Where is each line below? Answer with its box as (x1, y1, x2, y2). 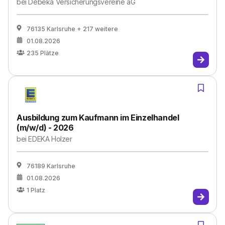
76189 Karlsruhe (27, 162, 75, 170)
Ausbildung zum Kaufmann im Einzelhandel (17, 113, 179, 123)
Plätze (40, 49, 59, 57)
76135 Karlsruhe (27, 25, 75, 33)
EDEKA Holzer (28, 135, 72, 143)
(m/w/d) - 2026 (17, 123, 74, 133)
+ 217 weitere (77, 25, 118, 33)
